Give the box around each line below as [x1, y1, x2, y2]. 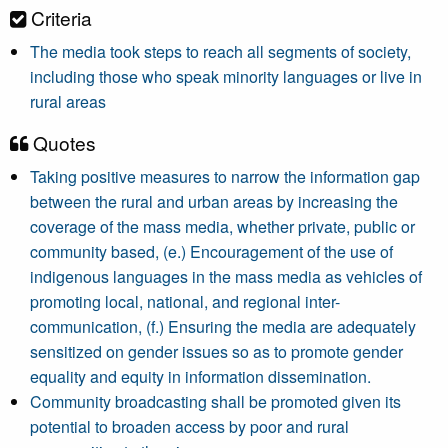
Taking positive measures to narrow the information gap [30, 165, 420, 188]
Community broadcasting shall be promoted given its [30, 390, 401, 413]
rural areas [30, 90, 106, 113]
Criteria [26, 4, 92, 31]
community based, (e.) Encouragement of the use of [30, 240, 393, 263]
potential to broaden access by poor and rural [30, 415, 349, 438]
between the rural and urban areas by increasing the [30, 190, 398, 213]
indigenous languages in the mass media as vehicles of [30, 265, 422, 288]
